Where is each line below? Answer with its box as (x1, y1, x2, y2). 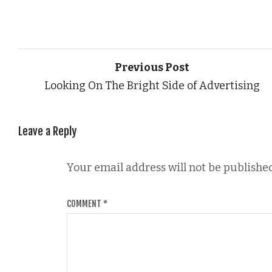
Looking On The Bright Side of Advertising (44, 78, 260, 92)
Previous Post (115, 60, 190, 74)
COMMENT (67, 198, 103, 209)
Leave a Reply (18, 124, 76, 138)
